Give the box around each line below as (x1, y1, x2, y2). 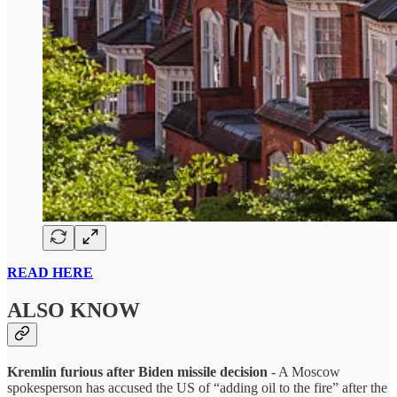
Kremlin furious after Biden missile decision (7, 364, 271, 380)
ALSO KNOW (7, 299, 140, 323)
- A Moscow (271, 364, 340, 380)
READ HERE (7, 265, 93, 281)
